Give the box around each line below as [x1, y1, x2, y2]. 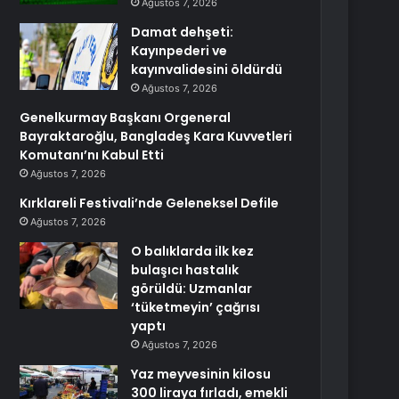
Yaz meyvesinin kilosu [131, 365, 272, 383]
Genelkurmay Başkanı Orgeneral [20, 109, 232, 126]
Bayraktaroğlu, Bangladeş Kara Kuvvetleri [20, 127, 293, 145]
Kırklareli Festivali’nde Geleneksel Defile [20, 194, 280, 212]
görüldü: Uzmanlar [131, 280, 253, 297]
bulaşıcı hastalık [131, 261, 240, 279]
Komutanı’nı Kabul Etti [20, 146, 165, 164]
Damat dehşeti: [131, 23, 234, 41]
